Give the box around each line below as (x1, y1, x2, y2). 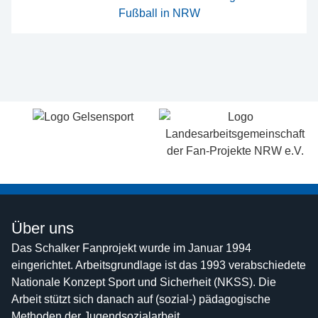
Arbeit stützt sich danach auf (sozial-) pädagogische (11, 292, 270, 305)
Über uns (11, 219, 74, 237)
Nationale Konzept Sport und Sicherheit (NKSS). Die (11, 275, 276, 288)
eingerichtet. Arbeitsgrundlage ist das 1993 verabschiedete (11, 258, 306, 271)
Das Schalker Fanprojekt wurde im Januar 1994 (11, 241, 251, 254)
